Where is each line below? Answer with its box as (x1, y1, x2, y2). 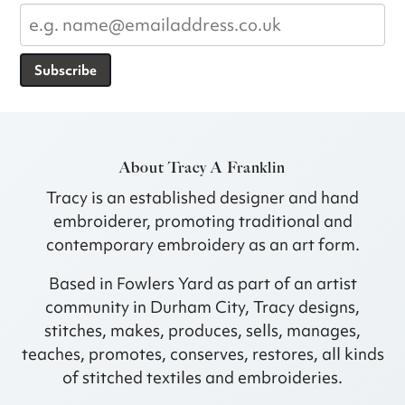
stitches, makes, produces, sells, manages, (44, 319, 361, 343)
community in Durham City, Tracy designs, (45, 296, 360, 319)
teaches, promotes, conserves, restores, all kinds (21, 343, 384, 366)
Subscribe (34, 61, 98, 80)
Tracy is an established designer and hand (46, 186, 359, 210)
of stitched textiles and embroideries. (62, 366, 343, 390)
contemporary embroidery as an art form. (45, 233, 360, 257)
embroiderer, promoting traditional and (52, 210, 353, 233)
